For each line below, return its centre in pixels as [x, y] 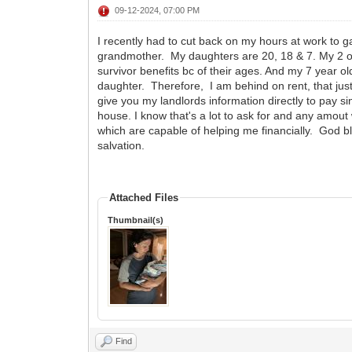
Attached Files [144, 197]
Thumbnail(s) [136, 220]
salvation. [121, 145]
